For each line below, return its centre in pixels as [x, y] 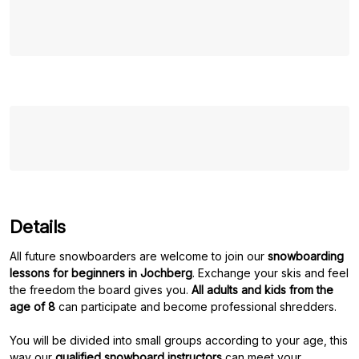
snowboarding [306, 256]
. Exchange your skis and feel [270, 273]
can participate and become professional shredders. [196, 307]
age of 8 [32, 307]
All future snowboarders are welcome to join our [139, 256]
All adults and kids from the [262, 290]
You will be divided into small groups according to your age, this [179, 340]
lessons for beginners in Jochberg [101, 273]
